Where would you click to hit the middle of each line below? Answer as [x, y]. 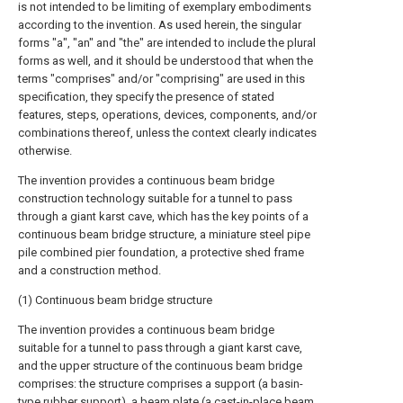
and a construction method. [90, 270]
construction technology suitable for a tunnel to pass [155, 198]
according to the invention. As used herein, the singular [160, 25]
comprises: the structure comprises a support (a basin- [161, 384]
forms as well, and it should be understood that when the [166, 61]
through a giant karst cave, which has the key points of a [163, 216]
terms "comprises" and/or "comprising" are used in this [161, 79]
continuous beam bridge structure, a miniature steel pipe [164, 234]
